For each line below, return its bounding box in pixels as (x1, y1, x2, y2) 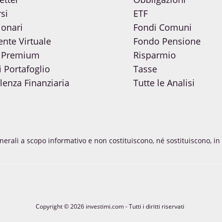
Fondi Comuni (133, 21, 192, 34)
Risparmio (133, 49, 176, 61)
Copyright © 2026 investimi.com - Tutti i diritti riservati (36, 202, 186, 211)
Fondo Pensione (133, 35, 201, 48)
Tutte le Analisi (133, 77, 195, 89)
